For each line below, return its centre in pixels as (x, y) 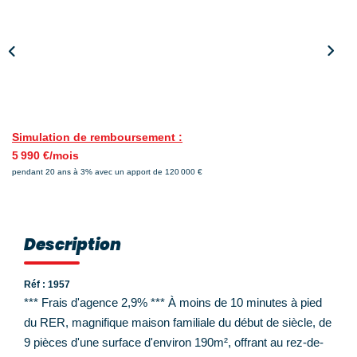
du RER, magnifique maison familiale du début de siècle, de (178, 322)
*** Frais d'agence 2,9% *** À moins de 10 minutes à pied (173, 302)
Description (73, 244)
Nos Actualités (178, 31)
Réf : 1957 (47, 284)
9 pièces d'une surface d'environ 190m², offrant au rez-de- (174, 342)
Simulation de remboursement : (97, 137)
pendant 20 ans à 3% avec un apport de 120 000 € (107, 171)
